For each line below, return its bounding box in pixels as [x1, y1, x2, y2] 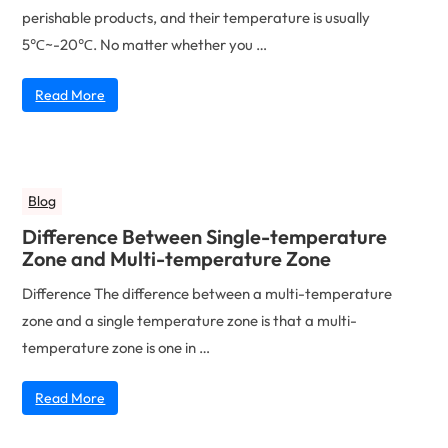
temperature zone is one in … [22, 338, 211, 358]
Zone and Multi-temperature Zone [22, 246, 332, 272]
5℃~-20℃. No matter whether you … [22, 35, 268, 55]
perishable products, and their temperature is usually [22, 8, 371, 28]
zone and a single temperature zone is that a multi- [22, 311, 358, 331]
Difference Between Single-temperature [22, 224, 388, 250]
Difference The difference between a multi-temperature [22, 284, 393, 304]
